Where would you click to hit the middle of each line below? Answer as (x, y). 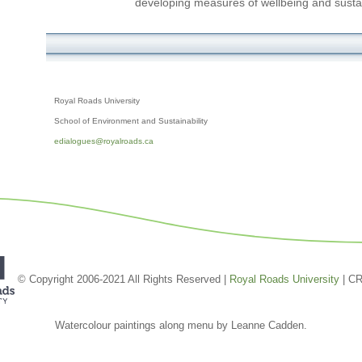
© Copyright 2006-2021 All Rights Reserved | (122, 279)
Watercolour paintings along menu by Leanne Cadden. (181, 325)
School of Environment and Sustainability (130, 120)
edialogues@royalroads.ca (103, 141)
